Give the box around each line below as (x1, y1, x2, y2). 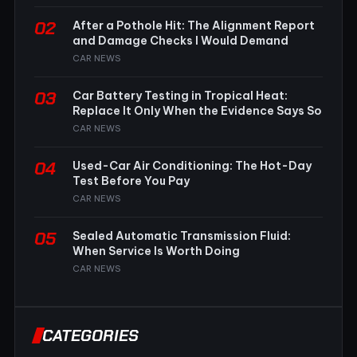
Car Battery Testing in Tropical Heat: (73, 88, 288, 103)
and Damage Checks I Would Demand (73, 33, 288, 48)
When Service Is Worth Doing (73, 243, 240, 258)
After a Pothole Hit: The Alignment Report (73, 18, 315, 33)
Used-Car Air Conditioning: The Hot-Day (73, 158, 312, 173)
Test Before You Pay (73, 173, 190, 188)
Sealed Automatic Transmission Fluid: (73, 228, 291, 243)
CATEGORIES (42, 324, 139, 346)
